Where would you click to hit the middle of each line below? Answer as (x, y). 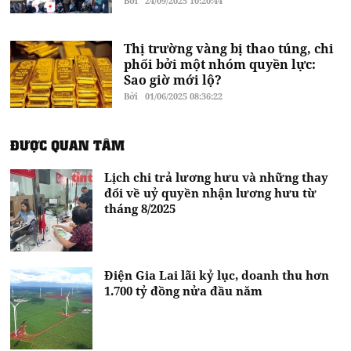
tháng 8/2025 (140, 208)
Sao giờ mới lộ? (173, 80)
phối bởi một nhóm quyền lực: (220, 64)
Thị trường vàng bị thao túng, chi (229, 48)
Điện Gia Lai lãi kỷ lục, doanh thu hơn (217, 275)
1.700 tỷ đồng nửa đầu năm (184, 290)
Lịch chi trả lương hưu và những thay (217, 177)
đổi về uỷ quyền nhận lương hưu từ (211, 192)
